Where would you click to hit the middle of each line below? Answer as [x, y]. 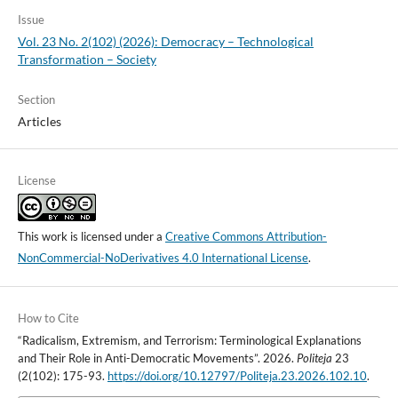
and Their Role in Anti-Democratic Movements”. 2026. [157, 358]
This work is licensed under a [91, 236]
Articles [39, 121]
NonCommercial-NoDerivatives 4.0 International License [163, 257]
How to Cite [48, 318]
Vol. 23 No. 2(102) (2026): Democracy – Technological [165, 41]
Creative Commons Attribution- [246, 236]
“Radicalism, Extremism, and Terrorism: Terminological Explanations [189, 340]
